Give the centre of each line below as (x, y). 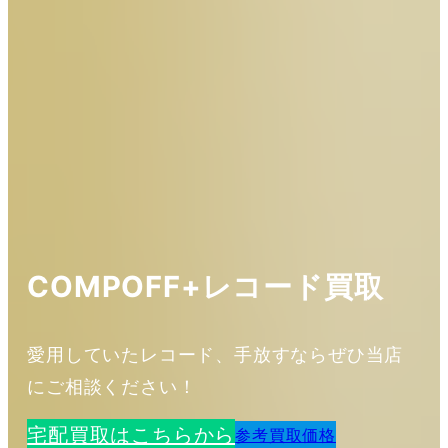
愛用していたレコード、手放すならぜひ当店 (215, 355)
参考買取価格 (285, 435)
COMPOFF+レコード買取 (205, 287)
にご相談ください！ (112, 387)
